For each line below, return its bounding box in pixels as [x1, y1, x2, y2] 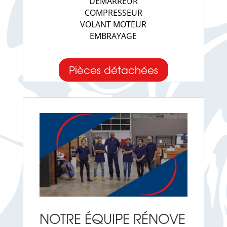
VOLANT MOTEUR [80, 19, 147, 30]
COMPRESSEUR [84, 7, 142, 19]
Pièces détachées [68, 62, 158, 78]
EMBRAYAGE [90, 30, 137, 42]
